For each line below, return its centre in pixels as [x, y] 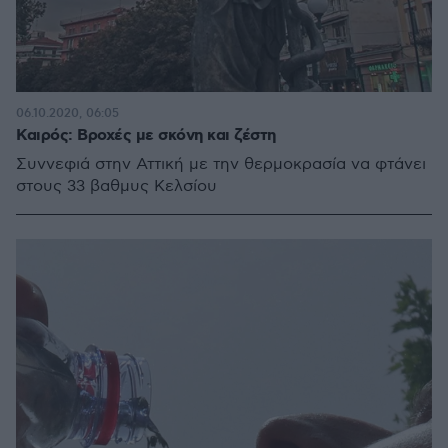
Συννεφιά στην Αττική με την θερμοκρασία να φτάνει [221, 164]
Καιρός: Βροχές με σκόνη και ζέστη [146, 135]
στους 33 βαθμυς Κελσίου [116, 186]
